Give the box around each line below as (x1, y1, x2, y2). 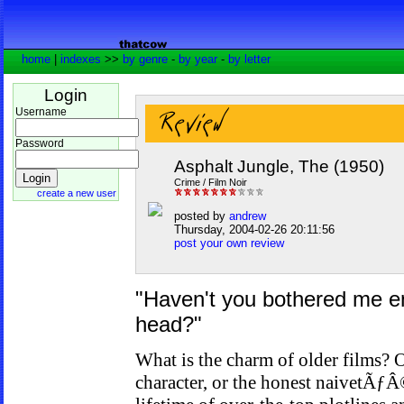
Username (15, 106, 67, 118)
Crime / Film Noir (174, 177, 247, 188)
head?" (135, 311, 202, 336)
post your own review (174, 235, 284, 250)
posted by (174, 208, 229, 223)
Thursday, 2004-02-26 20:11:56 (174, 222, 335, 236)
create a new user (37, 188, 116, 198)
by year (179, 52, 217, 66)
